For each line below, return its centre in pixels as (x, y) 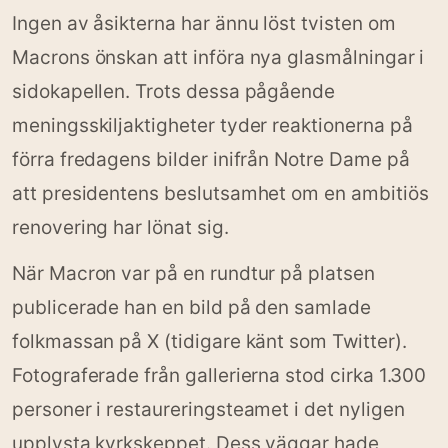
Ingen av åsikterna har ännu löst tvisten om (204, 23)
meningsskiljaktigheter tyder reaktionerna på (212, 125)
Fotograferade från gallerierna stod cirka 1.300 (219, 375)
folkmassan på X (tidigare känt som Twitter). (209, 341)
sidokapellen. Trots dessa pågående (174, 91)
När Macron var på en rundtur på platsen (193, 273)
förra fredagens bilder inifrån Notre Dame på (211, 159)
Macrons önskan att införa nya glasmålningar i (218, 57)
